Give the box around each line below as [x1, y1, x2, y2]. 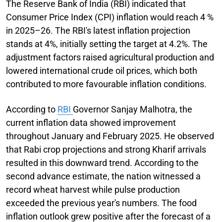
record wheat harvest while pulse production [6, 184, 180, 195]
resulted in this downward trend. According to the [6, 157, 199, 168]
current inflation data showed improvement [6, 117, 176, 128]
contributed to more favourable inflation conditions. [6, 78, 207, 89]
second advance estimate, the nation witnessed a [6, 170, 201, 181]
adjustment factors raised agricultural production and [6, 52, 214, 62]
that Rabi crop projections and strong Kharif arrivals [6, 144, 206, 155]
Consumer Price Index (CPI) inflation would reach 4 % [6, 11, 214, 22]
